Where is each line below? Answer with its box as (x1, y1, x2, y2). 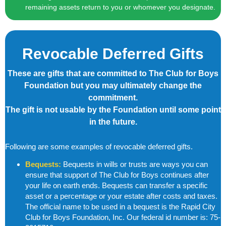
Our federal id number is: (127, 213, 210, 222)
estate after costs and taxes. (124, 192, 217, 201)
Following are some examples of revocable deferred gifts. (5, 142, 193, 151)
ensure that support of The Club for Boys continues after (25, 171, 209, 180)
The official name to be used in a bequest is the (25, 202, 181, 211)
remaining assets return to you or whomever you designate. (25, 3, 215, 11)
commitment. (88, 93, 138, 102)
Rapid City (181, 202, 215, 211)
